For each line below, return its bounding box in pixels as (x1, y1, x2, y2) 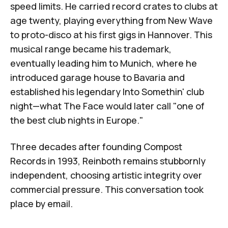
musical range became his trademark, (10, 42, 172, 55)
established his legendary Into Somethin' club (10, 85, 204, 98)
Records (10, 154, 46, 167)
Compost (144, 140, 182, 153)
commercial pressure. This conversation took (10, 183, 204, 195)
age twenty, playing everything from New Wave (10, 14, 213, 26)
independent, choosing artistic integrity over (10, 168, 202, 181)
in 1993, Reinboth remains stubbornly (46, 154, 206, 167)
